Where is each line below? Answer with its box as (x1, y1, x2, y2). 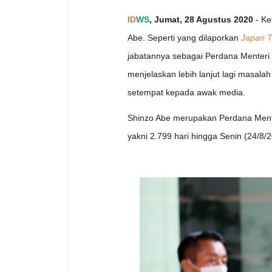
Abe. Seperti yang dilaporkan (127, 33, 241, 43)
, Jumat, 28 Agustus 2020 (149, 15, 253, 25)
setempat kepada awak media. (127, 87, 245, 98)
